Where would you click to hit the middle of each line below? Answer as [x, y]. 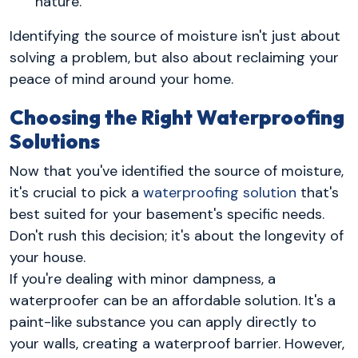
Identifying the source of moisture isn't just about [175, 36]
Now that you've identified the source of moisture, [177, 171]
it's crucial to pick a [76, 193]
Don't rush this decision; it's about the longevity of [177, 236]
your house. [48, 258]
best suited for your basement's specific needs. [167, 215]
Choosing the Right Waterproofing [177, 117]
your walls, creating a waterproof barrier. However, [177, 344]
